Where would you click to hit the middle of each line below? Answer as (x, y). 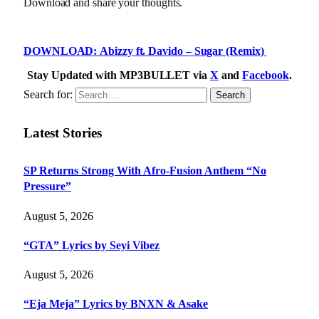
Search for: (48, 94)
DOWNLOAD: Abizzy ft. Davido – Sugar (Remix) (145, 51)
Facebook (266, 75)
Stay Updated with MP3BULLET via (119, 75)
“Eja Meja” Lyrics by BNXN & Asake (116, 304)
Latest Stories (63, 132)
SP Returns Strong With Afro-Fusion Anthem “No (145, 171)
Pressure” (47, 187)
